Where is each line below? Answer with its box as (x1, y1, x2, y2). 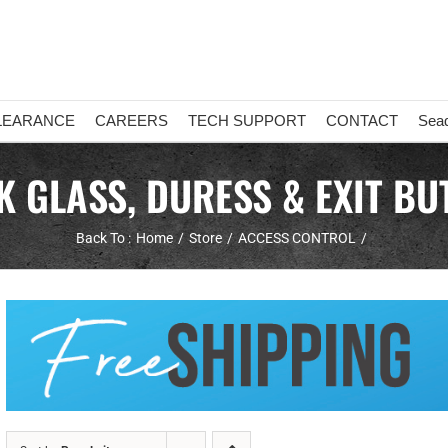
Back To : (76, 229, 132, 246)
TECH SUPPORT (188, 112, 306, 130)
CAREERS (95, 112, 168, 130)
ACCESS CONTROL (237, 229, 356, 246)
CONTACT (326, 112, 398, 130)
